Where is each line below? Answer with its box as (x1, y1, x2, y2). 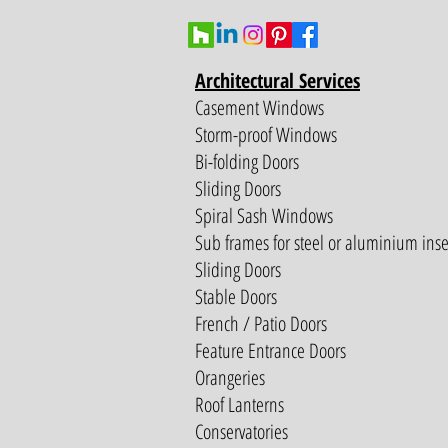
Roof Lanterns (195, 391, 284, 418)
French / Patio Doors (195, 310, 327, 337)
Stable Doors (195, 283, 277, 310)
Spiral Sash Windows (195, 202, 333, 229)
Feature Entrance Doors (195, 337, 346, 364)
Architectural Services (195, 67, 360, 94)
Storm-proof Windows (195, 121, 337, 148)
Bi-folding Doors (195, 148, 299, 175)
